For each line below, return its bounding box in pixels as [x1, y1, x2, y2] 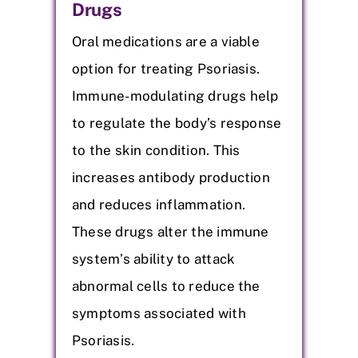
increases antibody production [72, 169, 270, 185]
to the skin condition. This [72, 141, 241, 158]
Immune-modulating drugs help [72, 87, 279, 104]
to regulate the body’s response [72, 114, 282, 131]
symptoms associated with [72, 304, 246, 321]
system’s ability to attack [72, 250, 236, 267]
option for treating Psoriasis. [72, 60, 261, 77]
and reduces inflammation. [72, 196, 246, 213]
